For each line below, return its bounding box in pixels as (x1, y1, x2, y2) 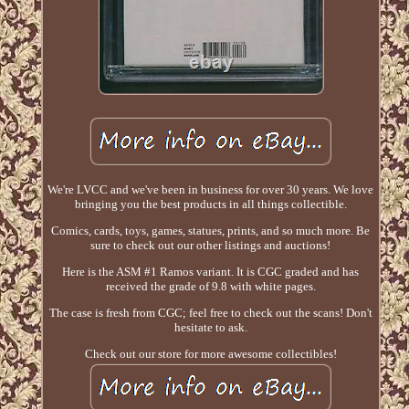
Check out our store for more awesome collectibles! (84, 347, 337, 362)
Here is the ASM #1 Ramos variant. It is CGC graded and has (62, 265, 360, 279)
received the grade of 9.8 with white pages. (105, 279, 316, 294)
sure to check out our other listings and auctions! (90, 238, 331, 253)
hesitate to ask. (173, 320, 247, 335)
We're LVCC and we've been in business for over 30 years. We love (47, 183, 374, 197)
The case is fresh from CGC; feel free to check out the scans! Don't (48, 306, 372, 320)
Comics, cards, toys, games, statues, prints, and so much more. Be (51, 224, 371, 238)
